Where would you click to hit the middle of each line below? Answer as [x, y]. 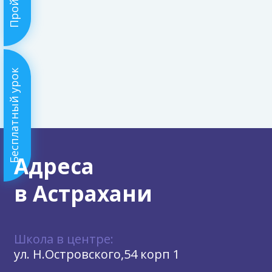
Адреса [54, 166]
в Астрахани [83, 193]
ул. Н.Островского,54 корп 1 [97, 254]
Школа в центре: [64, 239]
